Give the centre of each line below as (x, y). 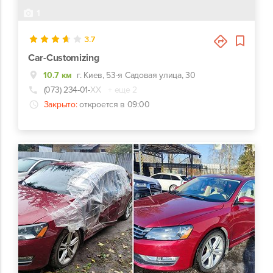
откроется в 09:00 (115, 104)
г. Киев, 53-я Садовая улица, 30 (136, 75)
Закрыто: (60, 104)
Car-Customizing (64, 58)
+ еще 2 (123, 90)
